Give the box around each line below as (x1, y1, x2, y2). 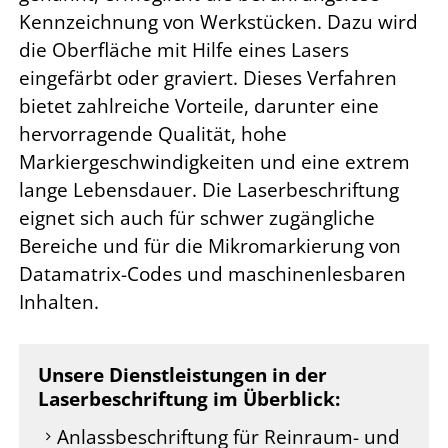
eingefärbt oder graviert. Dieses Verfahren (19, 64, 397, 91)
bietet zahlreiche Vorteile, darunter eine (19, 92, 379, 119)
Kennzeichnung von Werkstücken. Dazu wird (19, 8, 418, 35)
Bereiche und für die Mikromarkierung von (19, 232, 401, 259)
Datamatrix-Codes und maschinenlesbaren (19, 260, 406, 287)
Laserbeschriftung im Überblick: (38, 386, 340, 413)
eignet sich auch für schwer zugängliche (19, 204, 375, 231)
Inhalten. (19, 288, 99, 315)
